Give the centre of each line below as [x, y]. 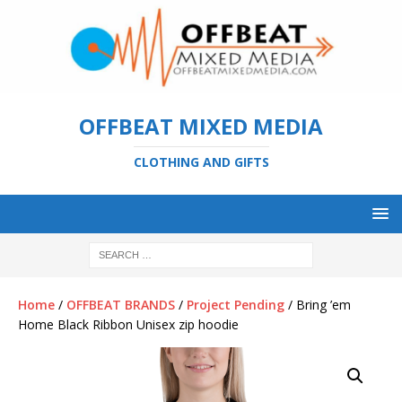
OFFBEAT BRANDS [121, 304]
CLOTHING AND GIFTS [201, 162]
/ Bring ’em [318, 304]
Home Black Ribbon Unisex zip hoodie [128, 324]
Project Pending [236, 304]
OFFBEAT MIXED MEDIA [201, 126]
